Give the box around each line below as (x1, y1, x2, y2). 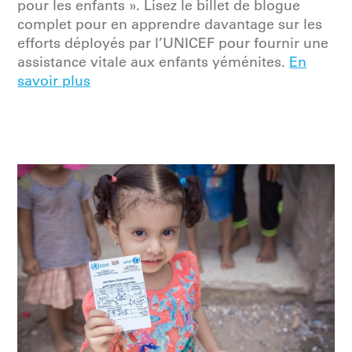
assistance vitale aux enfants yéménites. (17, 53, 290, 71)
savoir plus (17, 72, 91, 90)
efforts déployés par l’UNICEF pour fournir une (17, 35, 329, 53)
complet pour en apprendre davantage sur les (17, 16, 323, 34)
